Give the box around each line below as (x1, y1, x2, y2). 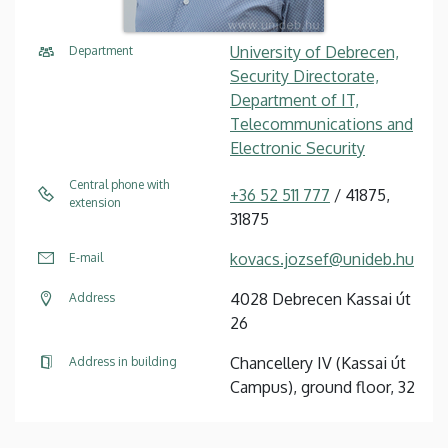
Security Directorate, (230, 65, 379, 86)
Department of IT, (230, 89, 359, 110)
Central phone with (69, 176, 169, 192)
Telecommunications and (230, 113, 413, 134)
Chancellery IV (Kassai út (230, 352, 406, 373)
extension (69, 194, 121, 210)
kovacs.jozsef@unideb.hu (230, 248, 414, 269)
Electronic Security (230, 137, 365, 158)
